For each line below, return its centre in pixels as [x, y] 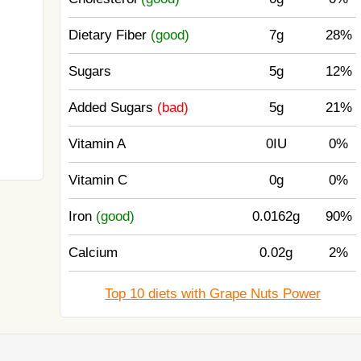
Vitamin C [98, 180]
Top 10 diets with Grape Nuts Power [213, 294]
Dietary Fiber [110, 35]
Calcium [93, 253]
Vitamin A [98, 144]
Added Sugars [113, 108]
